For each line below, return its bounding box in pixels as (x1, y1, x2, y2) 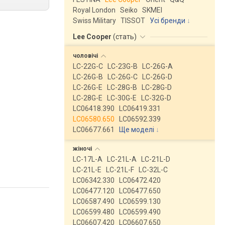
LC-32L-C (139, 166, 168, 174)
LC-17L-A (73, 155, 102, 163)
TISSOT (121, 17, 145, 25)
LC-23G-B (107, 62, 138, 70)
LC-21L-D (141, 155, 170, 163)
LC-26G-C (107, 73, 138, 81)
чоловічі (73, 52, 99, 59)
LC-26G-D (142, 73, 172, 81)
